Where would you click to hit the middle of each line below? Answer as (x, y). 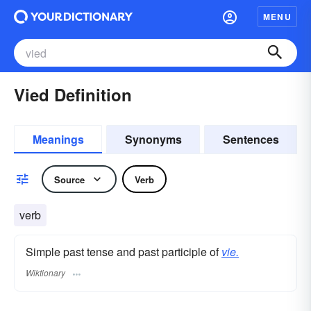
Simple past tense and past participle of (124, 252)
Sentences (251, 139)
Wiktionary (45, 273)
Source (69, 179)
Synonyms (153, 139)
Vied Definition (73, 94)
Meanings (58, 139)
